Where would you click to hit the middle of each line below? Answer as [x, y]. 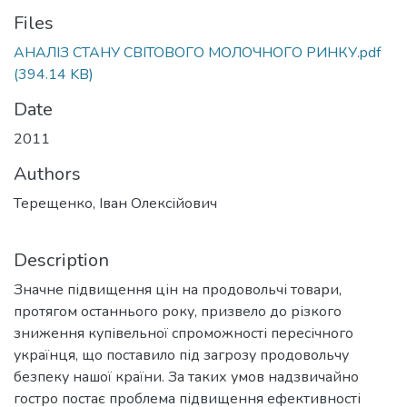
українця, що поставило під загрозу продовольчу [181, 355]
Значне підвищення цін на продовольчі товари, [178, 290]
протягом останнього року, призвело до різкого [178, 312]
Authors [47, 174]
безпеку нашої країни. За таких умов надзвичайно [186, 377]
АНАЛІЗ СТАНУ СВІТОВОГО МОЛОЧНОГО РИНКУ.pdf [197, 53]
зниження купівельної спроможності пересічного [184, 333]
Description [61, 260]
